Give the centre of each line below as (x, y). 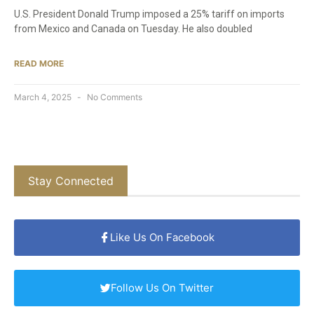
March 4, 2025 (44, 97)
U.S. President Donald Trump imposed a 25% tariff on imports (149, 14)
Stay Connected (71, 181)
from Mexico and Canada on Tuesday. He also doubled (133, 29)
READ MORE (39, 64)
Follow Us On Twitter (162, 287)
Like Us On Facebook (162, 237)
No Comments (114, 97)
